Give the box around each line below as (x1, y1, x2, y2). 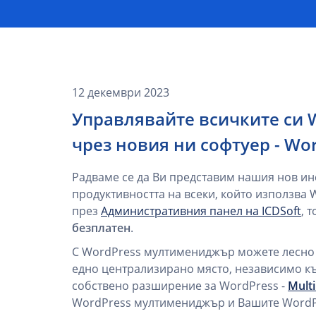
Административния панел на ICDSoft (101, 203, 301, 219)
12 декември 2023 (72, 85, 169, 100)
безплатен (72, 220, 130, 236)
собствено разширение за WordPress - (72, 278, 288, 293)
